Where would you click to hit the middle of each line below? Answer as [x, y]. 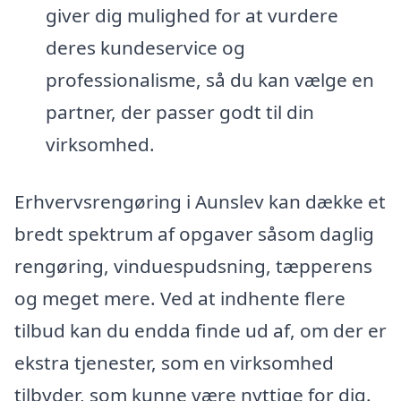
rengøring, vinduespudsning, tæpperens [193, 266]
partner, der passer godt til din [179, 112]
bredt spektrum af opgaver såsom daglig [194, 234]
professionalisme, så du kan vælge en [209, 80]
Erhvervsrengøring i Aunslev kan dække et [200, 202]
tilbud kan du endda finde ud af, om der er [200, 331]
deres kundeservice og [145, 48]
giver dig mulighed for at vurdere [192, 16]
